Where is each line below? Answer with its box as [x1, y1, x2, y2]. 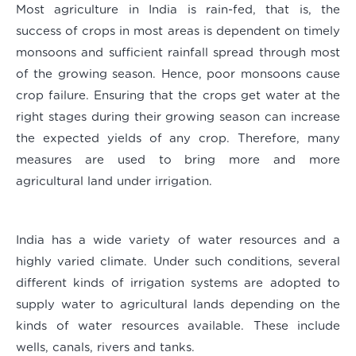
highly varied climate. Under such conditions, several [16, 256, 340, 269]
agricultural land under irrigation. [16, 176, 212, 188]
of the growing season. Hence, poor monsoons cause [16, 68, 340, 81]
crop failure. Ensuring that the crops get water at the [16, 90, 340, 103]
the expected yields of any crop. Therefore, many [16, 133, 340, 145]
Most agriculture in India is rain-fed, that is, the [16, 4, 340, 17]
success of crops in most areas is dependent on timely [16, 25, 340, 38]
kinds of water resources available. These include [16, 320, 340, 333]
